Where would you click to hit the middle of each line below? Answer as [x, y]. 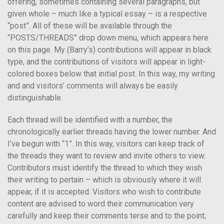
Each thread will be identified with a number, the [90, 120]
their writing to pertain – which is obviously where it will [104, 180]
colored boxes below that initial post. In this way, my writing [111, 74]
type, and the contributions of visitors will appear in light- [106, 62]
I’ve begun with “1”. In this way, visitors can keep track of [106, 144]
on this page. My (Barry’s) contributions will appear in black [109, 50]
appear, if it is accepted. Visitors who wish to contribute [104, 192]
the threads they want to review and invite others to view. [106, 156]
